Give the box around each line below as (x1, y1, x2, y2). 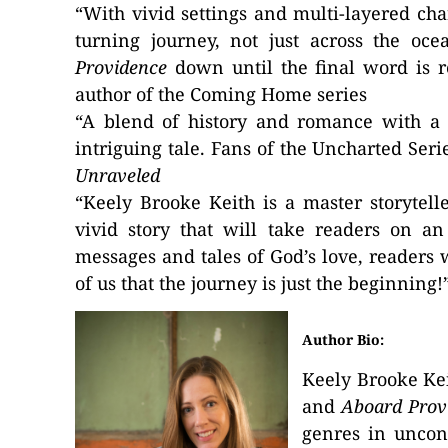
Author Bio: (302, 330, 384, 349)
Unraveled (75, 163, 160, 187)
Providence (75, 55, 175, 79)
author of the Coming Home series (75, 82, 367, 106)
